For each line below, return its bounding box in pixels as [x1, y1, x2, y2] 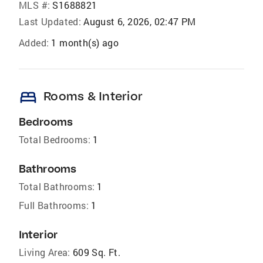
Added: [19, 36, 49, 49]
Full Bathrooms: [19, 199, 89, 211]
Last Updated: [19, 15, 82, 28]
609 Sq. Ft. [72, 246, 121, 258]
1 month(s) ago [51, 36, 119, 49]
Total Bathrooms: [19, 180, 95, 193]
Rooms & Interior [43, 89, 143, 103]
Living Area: [19, 246, 70, 258]
